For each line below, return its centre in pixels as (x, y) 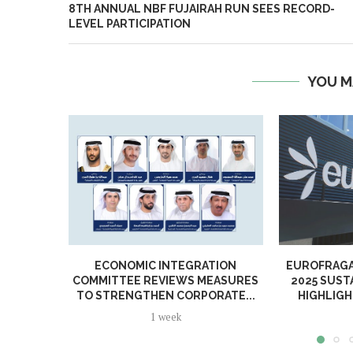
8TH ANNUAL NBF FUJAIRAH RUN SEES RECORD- (202, 9)
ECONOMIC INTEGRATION (166, 265)
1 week (165, 316)
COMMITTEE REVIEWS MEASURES (166, 280)
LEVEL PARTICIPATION (130, 24)
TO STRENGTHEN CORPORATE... (165, 295)
